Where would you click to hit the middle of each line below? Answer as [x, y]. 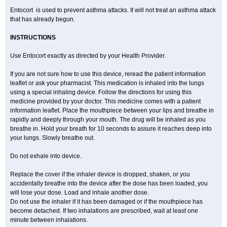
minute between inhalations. [49, 220]
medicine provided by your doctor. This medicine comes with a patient [105, 101]
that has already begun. [43, 19]
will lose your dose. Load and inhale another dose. [80, 193]
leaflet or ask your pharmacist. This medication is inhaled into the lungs [107, 83]
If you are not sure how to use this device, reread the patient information [108, 74]
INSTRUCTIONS [33, 37]
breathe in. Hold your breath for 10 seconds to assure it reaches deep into [111, 129]
